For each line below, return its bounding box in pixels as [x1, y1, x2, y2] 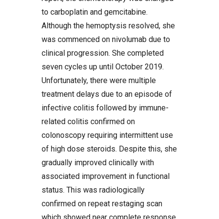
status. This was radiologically [42, 185, 145, 195]
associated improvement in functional [42, 172, 170, 181]
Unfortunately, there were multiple [42, 76, 156, 85]
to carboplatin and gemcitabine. [42, 7, 148, 17]
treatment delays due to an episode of [42, 89, 172, 99]
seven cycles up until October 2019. [42, 62, 164, 71]
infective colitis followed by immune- [42, 103, 169, 112]
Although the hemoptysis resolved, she [42, 21, 175, 30]
